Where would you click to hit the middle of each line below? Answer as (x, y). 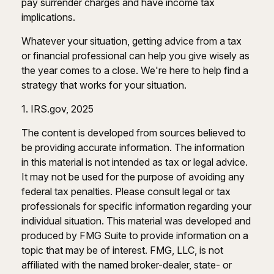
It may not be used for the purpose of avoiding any (133, 176)
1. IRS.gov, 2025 (57, 109)
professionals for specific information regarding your (136, 206)
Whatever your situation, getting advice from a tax (131, 41)
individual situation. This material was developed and (136, 220)
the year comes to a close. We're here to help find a (135, 70)
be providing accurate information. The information (133, 147)
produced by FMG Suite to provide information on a (135, 235)
